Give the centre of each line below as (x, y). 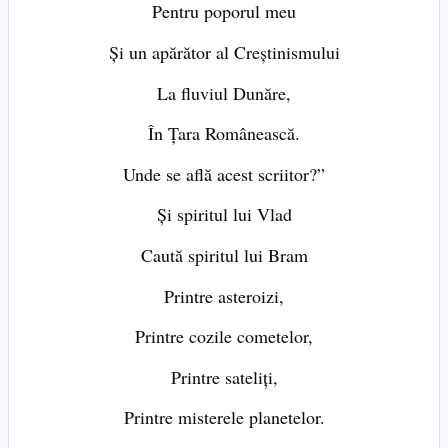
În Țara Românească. (224, 133)
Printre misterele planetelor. (224, 417)
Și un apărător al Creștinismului (224, 52)
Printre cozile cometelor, (224, 336)
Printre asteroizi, (224, 295)
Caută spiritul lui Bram (224, 255)
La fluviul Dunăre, (224, 92)
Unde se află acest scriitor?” (224, 173)
